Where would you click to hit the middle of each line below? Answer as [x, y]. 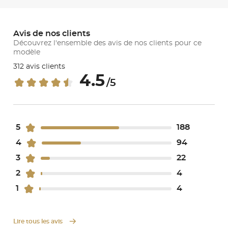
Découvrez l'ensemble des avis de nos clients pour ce [107, 43]
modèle [27, 52]
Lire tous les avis [39, 221]
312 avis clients [39, 66]
